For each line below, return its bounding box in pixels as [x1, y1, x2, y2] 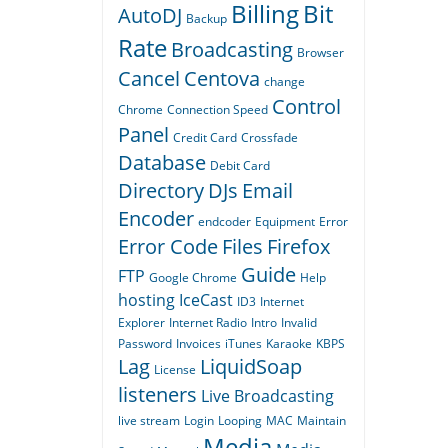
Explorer [118, 314, 165, 332]
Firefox [267, 233, 330, 261]
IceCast [179, 289, 233, 312]
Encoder [118, 205, 194, 233]
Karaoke [266, 335, 312, 353]
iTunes [225, 335, 262, 353]
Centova [184, 65, 260, 93]
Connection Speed [167, 101, 268, 119]
